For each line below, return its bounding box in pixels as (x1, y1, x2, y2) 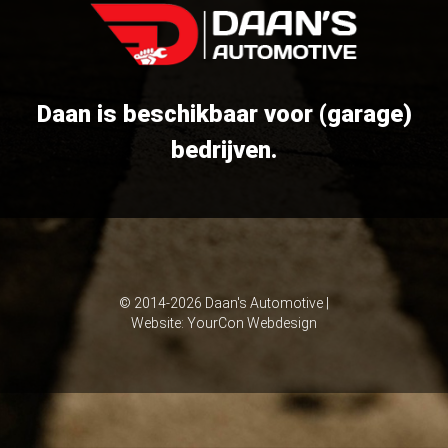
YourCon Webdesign (187, 315, 317, 332)
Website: (131, 315, 187, 332)
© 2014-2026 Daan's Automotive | (119, 295, 329, 312)
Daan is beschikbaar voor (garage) (36, 100, 412, 129)
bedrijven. (171, 136, 277, 165)
